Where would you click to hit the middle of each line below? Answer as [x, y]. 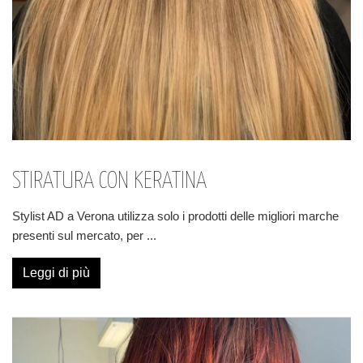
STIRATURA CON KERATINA [109, 181]
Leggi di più [56, 273]
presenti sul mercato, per [79, 235]
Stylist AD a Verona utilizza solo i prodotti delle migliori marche [175, 216]
